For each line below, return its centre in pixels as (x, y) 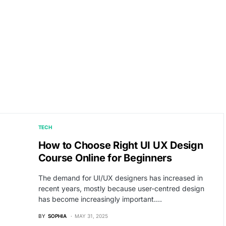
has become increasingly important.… (100, 199)
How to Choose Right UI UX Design (121, 145)
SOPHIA (57, 216)
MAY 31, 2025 (91, 216)
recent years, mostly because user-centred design (121, 188)
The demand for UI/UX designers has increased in (120, 178)
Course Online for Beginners (105, 158)
